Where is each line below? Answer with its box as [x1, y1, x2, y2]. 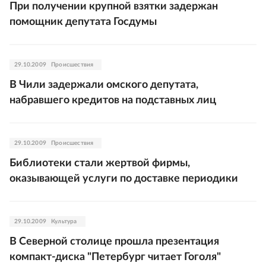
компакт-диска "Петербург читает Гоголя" [9, 252, 221, 262]
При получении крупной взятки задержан [9, 1, 218, 12]
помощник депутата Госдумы [9, 17, 157, 27]
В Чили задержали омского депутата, [9, 80, 198, 90]
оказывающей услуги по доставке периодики [9, 173, 238, 184]
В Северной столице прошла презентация [9, 236, 219, 247]
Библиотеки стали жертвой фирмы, [9, 158, 190, 169]
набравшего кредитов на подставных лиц [9, 95, 216, 106]
